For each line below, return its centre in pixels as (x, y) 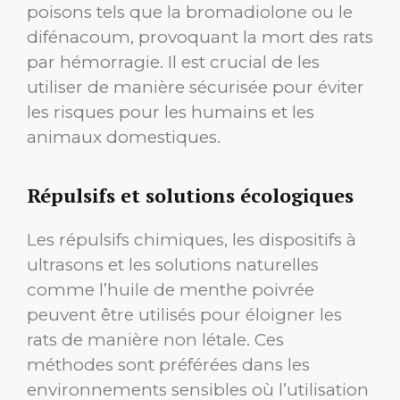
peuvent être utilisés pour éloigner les (184, 315)
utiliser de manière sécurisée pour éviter (196, 87)
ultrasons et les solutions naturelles (173, 265)
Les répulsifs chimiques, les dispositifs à (192, 240)
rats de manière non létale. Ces (155, 340)
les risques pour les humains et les (171, 112)
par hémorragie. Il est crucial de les (173, 62)
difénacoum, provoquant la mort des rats (200, 37)
